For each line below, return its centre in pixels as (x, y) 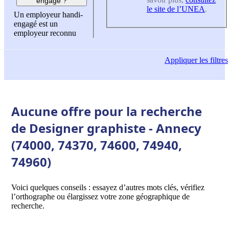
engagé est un (36, 24)
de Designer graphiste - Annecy (106, 128)
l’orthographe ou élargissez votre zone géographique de (100, 196)
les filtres (213, 60)
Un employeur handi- (48, 15)
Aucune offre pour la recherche (107, 111)
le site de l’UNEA (176, 9)
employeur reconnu (45, 33)
